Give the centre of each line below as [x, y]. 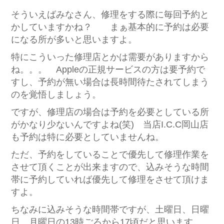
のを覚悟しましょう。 [56, 94]
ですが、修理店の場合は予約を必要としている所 [110, 112]
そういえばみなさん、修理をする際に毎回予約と [110, 14]
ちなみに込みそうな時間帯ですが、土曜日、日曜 [110, 209]
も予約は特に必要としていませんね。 [87, 137]
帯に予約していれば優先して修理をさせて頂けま [110, 179]
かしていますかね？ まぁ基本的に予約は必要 [110, 27]
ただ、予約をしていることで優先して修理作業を [110, 154]
